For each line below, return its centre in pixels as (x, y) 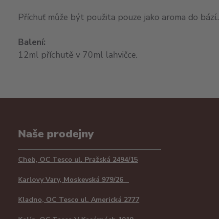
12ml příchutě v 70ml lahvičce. (78, 55)
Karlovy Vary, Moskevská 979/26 (74, 180)
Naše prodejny (56, 134)
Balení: (32, 42)
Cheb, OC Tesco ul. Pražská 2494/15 (78, 160)
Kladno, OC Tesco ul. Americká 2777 (79, 200)
